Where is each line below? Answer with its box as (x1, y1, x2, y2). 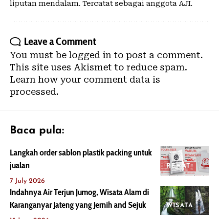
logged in (69, 50, 111, 61)
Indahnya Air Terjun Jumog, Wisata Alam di (10, 187, 149, 198)
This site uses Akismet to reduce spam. (10, 62, 187, 73)
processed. (10, 87, 59, 97)
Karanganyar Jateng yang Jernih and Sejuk (10, 199, 146, 211)
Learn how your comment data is (10, 74, 160, 85)
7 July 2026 (10, 177, 45, 185)
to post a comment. (111, 50, 203, 61)
